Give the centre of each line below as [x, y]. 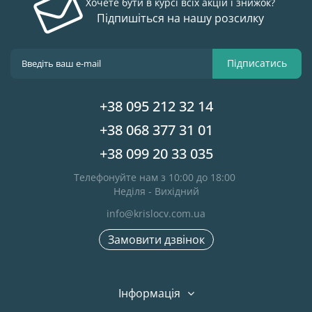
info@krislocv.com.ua [156, 213]
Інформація [149, 293]
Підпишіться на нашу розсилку [180, 18]
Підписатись [257, 63]
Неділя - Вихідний [156, 191]
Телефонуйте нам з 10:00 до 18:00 [156, 177]
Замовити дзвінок [156, 239]
